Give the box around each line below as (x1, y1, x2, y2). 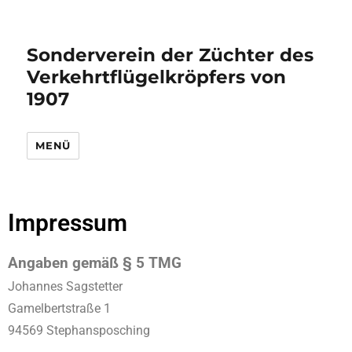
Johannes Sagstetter (8, 279, 123, 294)
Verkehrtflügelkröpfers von (27, 66, 287, 88)
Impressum (8, 209, 127, 236)
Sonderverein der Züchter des (27, 44, 314, 66)
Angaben (8, 255, 68, 272)
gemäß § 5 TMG (68, 255, 181, 272)
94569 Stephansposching (8, 323, 150, 338)
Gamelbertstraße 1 (8, 301, 111, 316)
